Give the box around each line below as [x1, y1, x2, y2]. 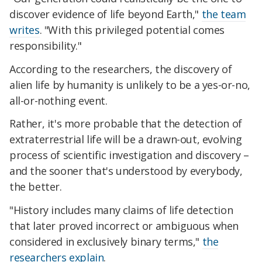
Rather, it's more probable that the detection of [9, 116, 242, 131]
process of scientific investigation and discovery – [9, 148, 249, 163]
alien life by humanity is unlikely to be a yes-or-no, [9, 77, 250, 92]
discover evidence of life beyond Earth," [9, 6, 202, 21]
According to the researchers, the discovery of [9, 61, 232, 76]
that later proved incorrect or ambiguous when [9, 219, 239, 233]
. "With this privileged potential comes [39, 22, 225, 37]
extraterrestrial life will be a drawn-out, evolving [9, 132, 242, 147]
